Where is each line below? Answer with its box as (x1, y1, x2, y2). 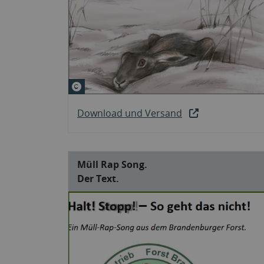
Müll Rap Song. (77, 157, 147, 171)
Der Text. (77, 171, 119, 185)
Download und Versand (77, 107, 182, 120)
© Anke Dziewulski (84, 79, 164, 93)
